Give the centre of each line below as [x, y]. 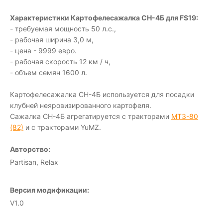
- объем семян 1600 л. [49, 72]
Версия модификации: [50, 190]
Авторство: [30, 149]
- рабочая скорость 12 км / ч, [60, 61]
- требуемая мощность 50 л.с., [63, 29]
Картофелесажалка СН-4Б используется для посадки [102, 94]
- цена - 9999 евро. [43, 51]
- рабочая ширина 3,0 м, [52, 40]
